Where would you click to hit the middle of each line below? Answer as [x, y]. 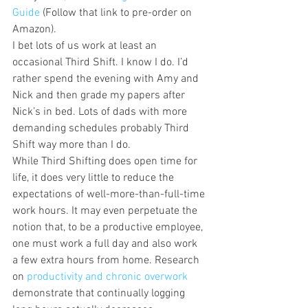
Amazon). [34, 30]
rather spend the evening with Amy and [107, 79]
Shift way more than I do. [71, 145]
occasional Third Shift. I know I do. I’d [102, 63]
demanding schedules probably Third [102, 129]
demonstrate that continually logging [100, 294]
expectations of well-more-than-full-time [110, 195]
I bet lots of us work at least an [86, 46]
